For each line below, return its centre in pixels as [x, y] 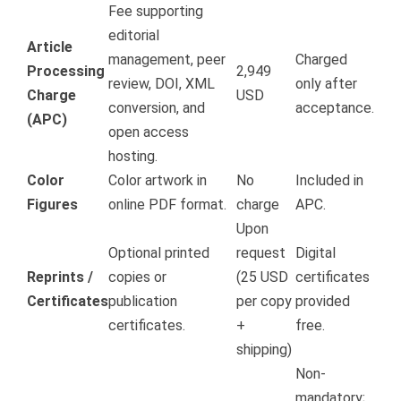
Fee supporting [156, 12]
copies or [137, 277]
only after [326, 84]
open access [149, 132]
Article [50, 47]
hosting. [133, 157]
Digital [316, 253]
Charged [321, 60]
